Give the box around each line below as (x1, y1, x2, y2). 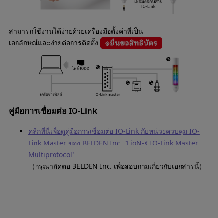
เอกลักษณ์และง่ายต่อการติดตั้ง (8, 37, 100, 47)
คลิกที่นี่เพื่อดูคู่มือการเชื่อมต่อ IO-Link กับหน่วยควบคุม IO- (28, 126, 200, 136)
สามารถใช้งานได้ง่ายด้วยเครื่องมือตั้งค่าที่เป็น (8, 26, 143, 36)
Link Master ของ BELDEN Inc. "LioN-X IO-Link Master (28, 138, 198, 147)
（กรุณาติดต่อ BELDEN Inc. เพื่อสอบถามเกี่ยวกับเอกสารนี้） (28, 161, 206, 171)
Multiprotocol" (28, 149, 75, 159)
